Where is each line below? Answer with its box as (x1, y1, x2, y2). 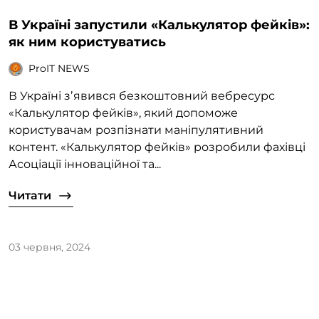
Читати (9, 188, 51, 202)
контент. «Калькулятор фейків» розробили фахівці (9, 140, 305, 154)
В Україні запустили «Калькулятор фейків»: (9, 16, 310, 33)
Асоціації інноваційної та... (9, 157, 161, 171)
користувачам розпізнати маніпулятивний (9, 122, 263, 137)
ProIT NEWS (28, 62, 90, 75)
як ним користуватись (9, 33, 166, 50)
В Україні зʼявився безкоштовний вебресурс (9, 88, 275, 103)
